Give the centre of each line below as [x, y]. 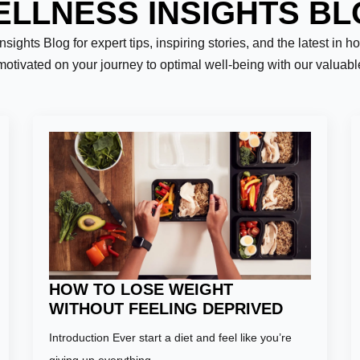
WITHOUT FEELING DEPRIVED [166, 308]
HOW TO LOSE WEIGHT [141, 289]
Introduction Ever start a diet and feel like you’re [170, 337]
